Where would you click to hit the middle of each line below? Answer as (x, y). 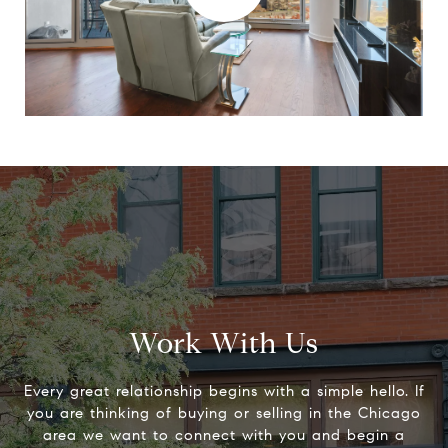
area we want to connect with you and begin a (224, 435)
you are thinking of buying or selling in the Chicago (224, 413)
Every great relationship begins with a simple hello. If (224, 391)
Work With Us (224, 344)
